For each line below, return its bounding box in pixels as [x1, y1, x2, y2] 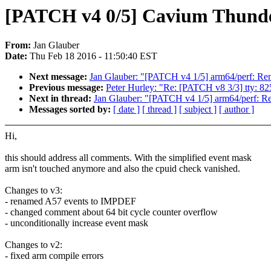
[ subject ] [179, 104, 217, 115]
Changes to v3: [5, 185, 62, 196]
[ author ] [219, 104, 254, 115]
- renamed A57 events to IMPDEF [5, 196, 136, 207]
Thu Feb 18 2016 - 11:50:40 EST [30, 51, 157, 62]
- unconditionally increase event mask [5, 218, 148, 229]
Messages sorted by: [29, 104, 113, 115]
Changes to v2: [5, 240, 62, 250]
